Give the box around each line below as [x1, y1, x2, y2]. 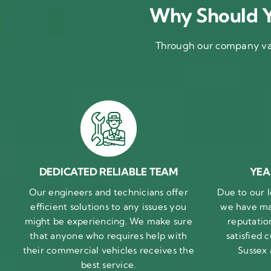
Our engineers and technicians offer [28, 186, 188, 198]
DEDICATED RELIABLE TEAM [39, 165, 178, 178]
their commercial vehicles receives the [22, 244, 194, 256]
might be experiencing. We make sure [24, 215, 192, 227]
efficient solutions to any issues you [30, 201, 187, 213]
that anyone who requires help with [30, 230, 188, 242]
